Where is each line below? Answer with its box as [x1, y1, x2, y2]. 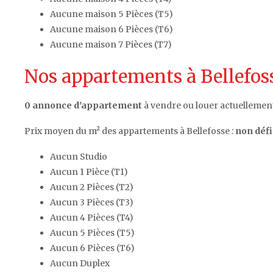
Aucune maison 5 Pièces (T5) [50, 8, 173, 19]
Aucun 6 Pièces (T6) [50, 242, 135, 253]
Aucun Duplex [50, 257, 110, 269]
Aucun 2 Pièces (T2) [50, 181, 133, 193]
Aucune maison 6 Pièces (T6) [50, 23, 173, 35]
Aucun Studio [50, 151, 107, 162]
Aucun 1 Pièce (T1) [50, 166, 128, 177]
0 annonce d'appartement [24, 99, 142, 111]
